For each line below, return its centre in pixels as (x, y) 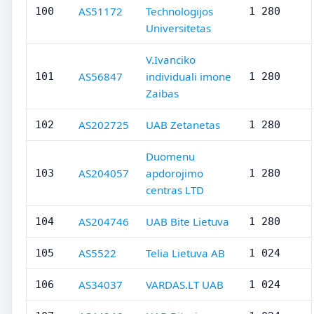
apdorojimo (175, 173)
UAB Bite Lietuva (187, 221)
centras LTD (175, 190)
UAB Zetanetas (183, 125)
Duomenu (170, 156)
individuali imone (189, 76)
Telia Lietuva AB (185, 253)
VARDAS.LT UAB (185, 285)
